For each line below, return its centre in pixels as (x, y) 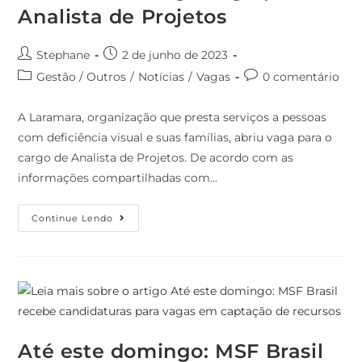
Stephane (63, 55)
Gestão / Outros (82, 77)
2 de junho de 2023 (175, 55)
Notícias (162, 77)
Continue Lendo (73, 219)
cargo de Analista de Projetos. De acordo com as (156, 158)
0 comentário (301, 77)
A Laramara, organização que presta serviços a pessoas (173, 118)
